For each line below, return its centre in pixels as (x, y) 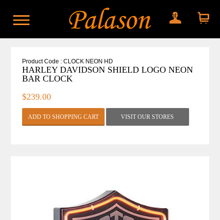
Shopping (187, 16)
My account (161, 16)
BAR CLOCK (47, 79)
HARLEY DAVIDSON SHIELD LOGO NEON (107, 70)
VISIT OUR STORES (148, 117)
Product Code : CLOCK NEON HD (67, 62)
